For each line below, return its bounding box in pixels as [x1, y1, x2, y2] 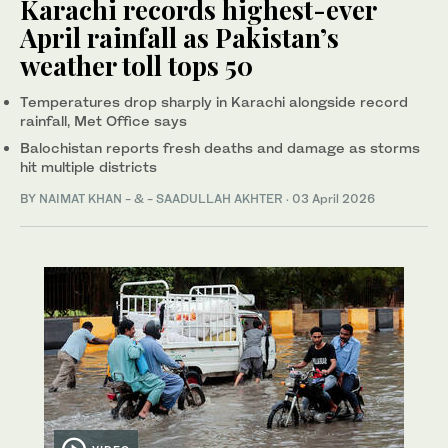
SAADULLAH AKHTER [156, 191, 283, 207]
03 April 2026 [292, 191, 375, 207]
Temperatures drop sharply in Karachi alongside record [20, 93, 408, 111]
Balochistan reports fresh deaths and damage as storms [20, 139, 420, 157]
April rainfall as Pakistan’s [20, 20, 339, 56]
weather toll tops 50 [20, 48, 253, 84]
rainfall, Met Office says [20, 112, 187, 130]
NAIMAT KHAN [39, 191, 122, 207]
